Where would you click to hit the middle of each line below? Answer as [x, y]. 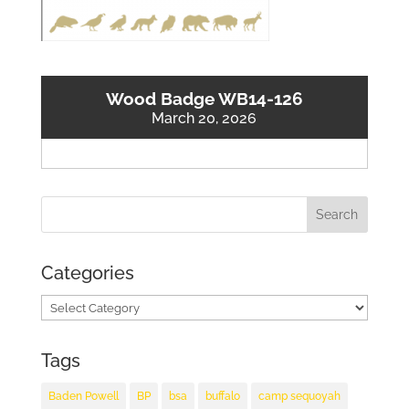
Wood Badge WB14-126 [204, 98]
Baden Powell [83, 397]
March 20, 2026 [204, 118]
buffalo [222, 397]
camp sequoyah [299, 397]
